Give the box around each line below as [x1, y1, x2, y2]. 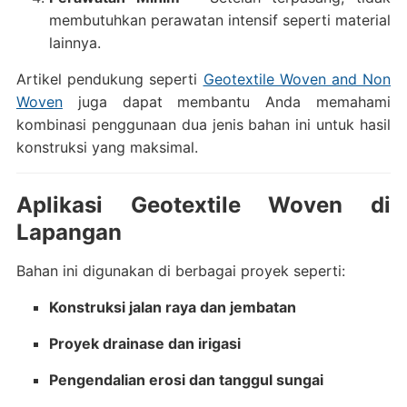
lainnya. [48, 34, 101, 52]
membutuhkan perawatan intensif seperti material [48, 11, 392, 29]
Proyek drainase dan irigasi [48, 334, 241, 352]
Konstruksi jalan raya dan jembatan [48, 298, 296, 316]
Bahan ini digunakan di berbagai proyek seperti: [15, 262, 345, 280]
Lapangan [15, 219, 122, 245]
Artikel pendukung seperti [15, 70, 203, 88]
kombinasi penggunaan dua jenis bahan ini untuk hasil [15, 115, 392, 134]
